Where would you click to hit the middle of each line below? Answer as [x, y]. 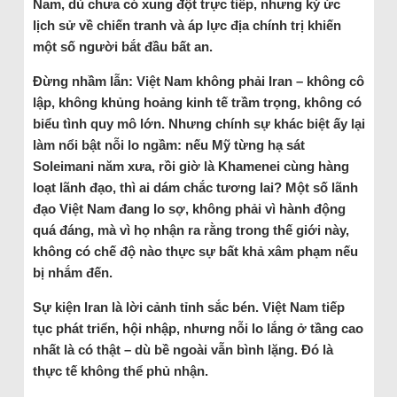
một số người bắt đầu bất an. [122, 46]
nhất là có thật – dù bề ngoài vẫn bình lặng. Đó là [183, 349]
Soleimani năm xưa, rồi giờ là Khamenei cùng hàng [191, 166]
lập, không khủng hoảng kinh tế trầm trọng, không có [197, 102]
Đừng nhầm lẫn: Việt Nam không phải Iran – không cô [198, 81]
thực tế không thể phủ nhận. [120, 370]
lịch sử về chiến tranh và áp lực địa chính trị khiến [187, 25]
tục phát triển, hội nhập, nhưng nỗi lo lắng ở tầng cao [198, 328]
